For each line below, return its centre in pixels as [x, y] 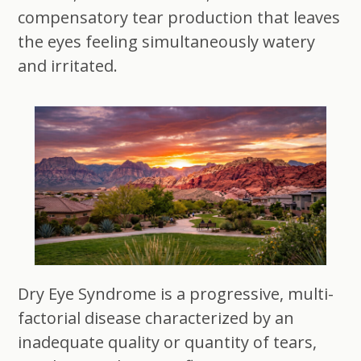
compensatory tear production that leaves [179, 17]
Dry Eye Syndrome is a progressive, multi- [176, 294]
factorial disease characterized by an [156, 318]
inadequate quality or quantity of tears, [168, 342]
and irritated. [68, 65]
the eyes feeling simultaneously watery [167, 41]
